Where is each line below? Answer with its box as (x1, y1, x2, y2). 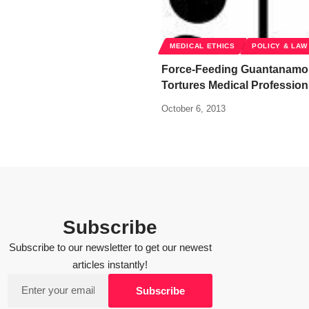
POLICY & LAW (251, 42, 308, 50)
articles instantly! (72, 259, 148, 271)
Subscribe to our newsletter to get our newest (8, 242, 212, 254)
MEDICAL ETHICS (170, 42, 235, 50)
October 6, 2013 (161, 103, 226, 114)
